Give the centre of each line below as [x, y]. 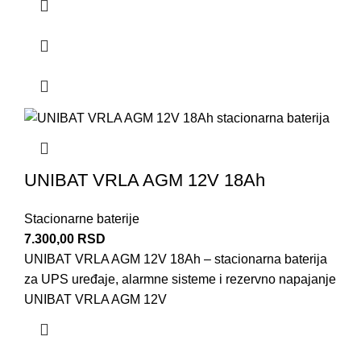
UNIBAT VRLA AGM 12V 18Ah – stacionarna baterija [176, 259]
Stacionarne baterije [82, 218]
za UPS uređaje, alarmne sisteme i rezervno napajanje [180, 279]
